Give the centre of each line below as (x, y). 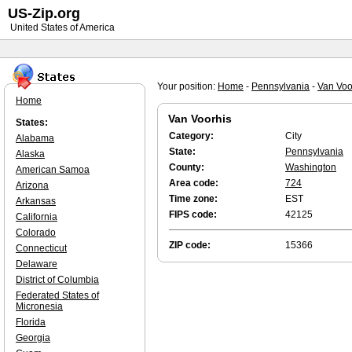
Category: (191, 136)
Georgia (33, 338)
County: (187, 167)
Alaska (30, 154)
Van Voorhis (200, 119)
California (37, 217)
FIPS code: (193, 214)
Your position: (187, 86)
